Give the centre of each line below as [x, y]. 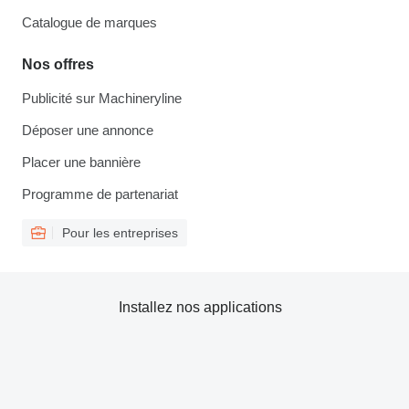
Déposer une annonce [88, 130]
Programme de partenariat [100, 194]
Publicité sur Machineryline [102, 98]
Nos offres [58, 64]
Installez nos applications [200, 307]
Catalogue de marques [89, 22]
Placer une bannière [81, 162]
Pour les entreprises [120, 233]
